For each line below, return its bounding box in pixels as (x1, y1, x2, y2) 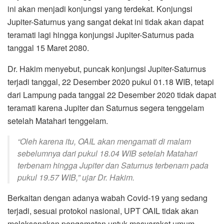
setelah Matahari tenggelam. (7, 114, 108, 126)
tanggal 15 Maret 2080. (7, 41, 89, 53)
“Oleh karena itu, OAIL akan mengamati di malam (17, 135, 191, 147)
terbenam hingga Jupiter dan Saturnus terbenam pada (17, 159, 208, 171)
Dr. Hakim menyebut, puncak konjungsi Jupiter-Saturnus (7, 62, 206, 74)
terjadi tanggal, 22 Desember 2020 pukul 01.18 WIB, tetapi (7, 75, 214, 87)
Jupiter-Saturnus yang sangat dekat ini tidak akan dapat (7, 15, 203, 27)
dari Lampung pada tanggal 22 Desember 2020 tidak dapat (7, 88, 216, 100)
